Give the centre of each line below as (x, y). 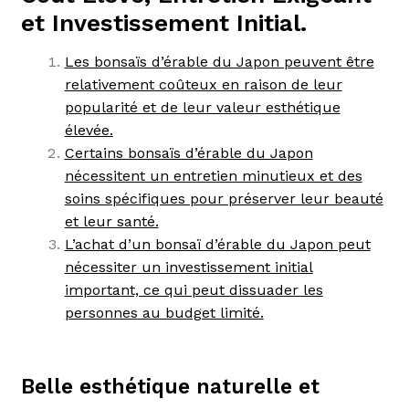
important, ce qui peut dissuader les (194, 289)
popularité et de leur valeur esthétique (202, 107)
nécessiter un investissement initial (189, 267)
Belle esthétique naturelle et (170, 387)
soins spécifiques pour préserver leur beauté (224, 198)
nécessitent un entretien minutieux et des (213, 175)
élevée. (89, 130)
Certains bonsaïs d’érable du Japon (189, 152)
